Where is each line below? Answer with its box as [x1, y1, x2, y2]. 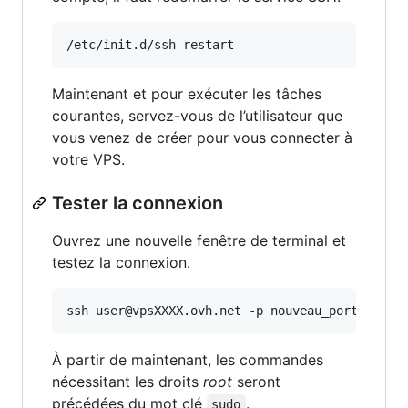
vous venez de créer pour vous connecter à [52, 127, 352, 147]
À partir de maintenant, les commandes [52, 350, 323, 369]
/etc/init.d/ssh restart [66, 36, 234, 52]
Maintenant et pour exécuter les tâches [52, 84, 321, 103]
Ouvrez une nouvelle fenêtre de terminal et [52, 230, 346, 250]
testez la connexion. [52, 252, 190, 271]
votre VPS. [52, 149, 125, 168]
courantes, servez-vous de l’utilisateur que [52, 106, 342, 125]
